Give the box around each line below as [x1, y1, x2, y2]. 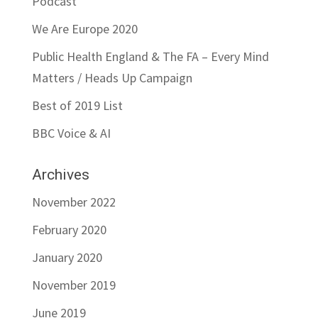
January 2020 [31, 249, 102, 266]
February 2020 [31, 221, 106, 238]
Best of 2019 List [31, 97, 123, 114]
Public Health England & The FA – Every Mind [31, 48, 269, 65]
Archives [31, 166, 89, 184]
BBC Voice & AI [31, 125, 111, 142]
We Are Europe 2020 [31, 21, 138, 38]
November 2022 [31, 194, 116, 211]
